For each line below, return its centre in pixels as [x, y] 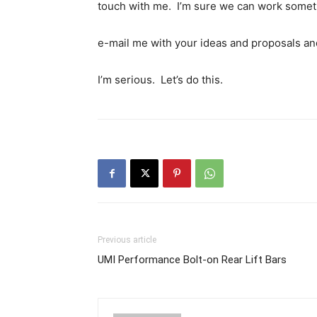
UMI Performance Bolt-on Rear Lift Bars [192, 260]
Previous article [127, 240]
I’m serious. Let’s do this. [160, 80]
